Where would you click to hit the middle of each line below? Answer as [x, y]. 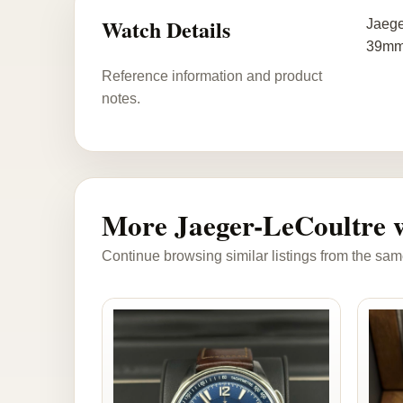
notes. [121, 98]
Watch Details [166, 29]
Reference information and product [212, 76]
